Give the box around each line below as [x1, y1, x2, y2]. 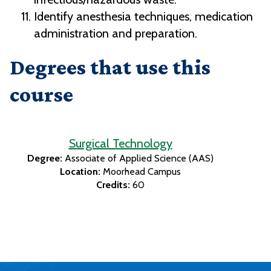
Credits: [96, 179, 130, 191]
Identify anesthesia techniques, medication [34, 9, 253, 24]
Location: [60, 166, 100, 178]
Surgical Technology [68, 136, 172, 151]
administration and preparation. [34, 26, 197, 41]
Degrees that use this [10, 55, 211, 80]
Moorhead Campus [103, 166, 181, 178]
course [10, 82, 73, 107]
